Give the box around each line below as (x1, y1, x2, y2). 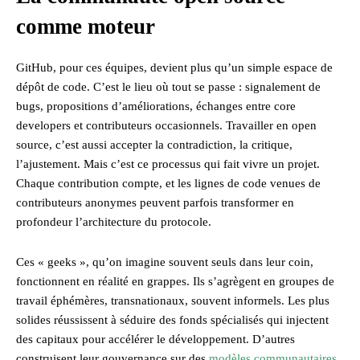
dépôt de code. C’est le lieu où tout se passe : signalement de (16, 80, 321, 93)
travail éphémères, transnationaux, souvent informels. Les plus (16, 293, 329, 307)
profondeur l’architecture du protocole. (16, 215, 211, 228)
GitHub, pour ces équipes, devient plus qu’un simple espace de (16, 60, 333, 74)
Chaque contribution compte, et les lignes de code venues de (16, 176, 321, 190)
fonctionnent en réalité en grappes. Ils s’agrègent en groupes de (16, 274, 334, 288)
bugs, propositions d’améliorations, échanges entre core (16, 99, 296, 112)
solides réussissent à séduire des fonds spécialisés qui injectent (16, 313, 329, 326)
